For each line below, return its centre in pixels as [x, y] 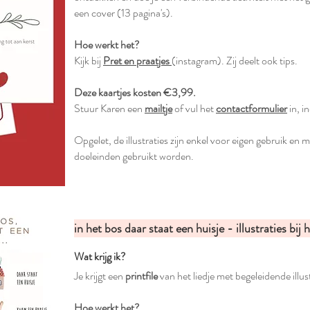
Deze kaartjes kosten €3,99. [136, 92]
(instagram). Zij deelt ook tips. [235, 61]
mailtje [158, 108]
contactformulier [252, 108]
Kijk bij [89, 61]
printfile [142, 276]
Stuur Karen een [109, 108]
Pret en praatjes [136, 61]
